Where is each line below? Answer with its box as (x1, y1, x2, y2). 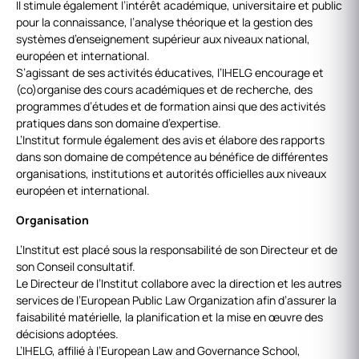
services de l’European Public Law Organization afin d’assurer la (16, 292, 337, 308)
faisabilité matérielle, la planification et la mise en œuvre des (16, 309, 323, 325)
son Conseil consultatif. (16, 259, 135, 274)
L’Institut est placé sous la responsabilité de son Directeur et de (16, 242, 337, 257)
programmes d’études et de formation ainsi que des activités (16, 99, 325, 114)
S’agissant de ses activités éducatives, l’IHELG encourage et (16, 65, 324, 80)
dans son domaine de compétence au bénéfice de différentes (16, 149, 328, 164)
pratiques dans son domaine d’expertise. (16, 115, 221, 131)
